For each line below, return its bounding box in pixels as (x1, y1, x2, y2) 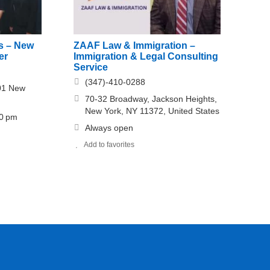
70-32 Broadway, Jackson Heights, (85, 93, 218, 104)
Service (74, 61, 108, 72)
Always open (85, 122, 134, 133)
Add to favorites (84, 140, 135, 149)
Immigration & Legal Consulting (74, 51, 219, 61)
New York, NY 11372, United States (85, 105, 220, 116)
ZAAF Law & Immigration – (74, 40, 196, 51)
